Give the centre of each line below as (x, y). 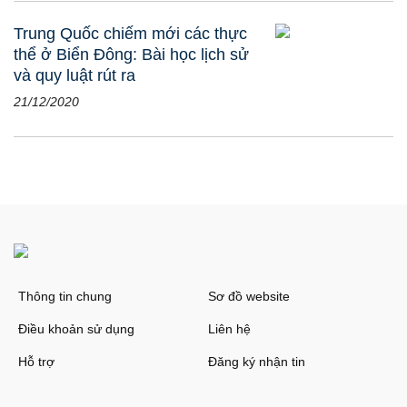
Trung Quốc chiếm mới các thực (130, 33)
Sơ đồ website (249, 296)
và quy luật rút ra (74, 75)
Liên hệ (229, 328)
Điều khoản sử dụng (76, 328)
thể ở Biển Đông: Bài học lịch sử (131, 54)
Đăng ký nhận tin (257, 361)
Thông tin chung (65, 296)
